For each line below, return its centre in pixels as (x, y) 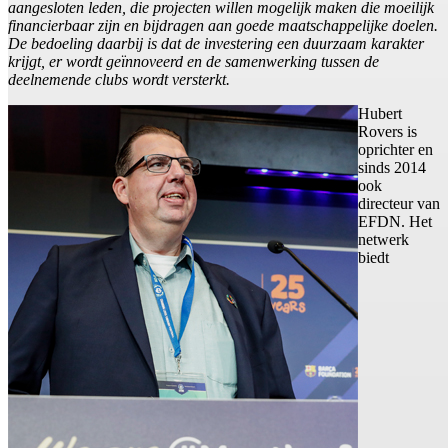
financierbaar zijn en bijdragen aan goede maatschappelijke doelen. (223, 26)
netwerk (383, 240)
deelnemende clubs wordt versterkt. (119, 80)
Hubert (380, 114)
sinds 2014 (392, 168)
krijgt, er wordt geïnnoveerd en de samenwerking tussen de (193, 62)
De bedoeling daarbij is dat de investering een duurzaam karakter (216, 44)
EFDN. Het (395, 222)
